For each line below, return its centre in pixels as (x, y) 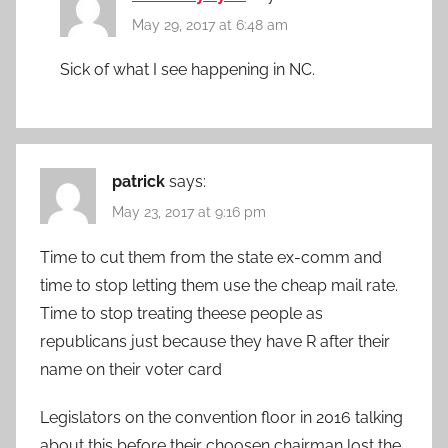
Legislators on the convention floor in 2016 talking (221, 417)
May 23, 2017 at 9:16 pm (189, 212)
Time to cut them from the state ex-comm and (211, 257)
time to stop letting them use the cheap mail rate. (219, 285)
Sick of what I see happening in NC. (187, 70)
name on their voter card (131, 369)
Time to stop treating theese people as (181, 313)
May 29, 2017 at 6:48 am (210, 25)
